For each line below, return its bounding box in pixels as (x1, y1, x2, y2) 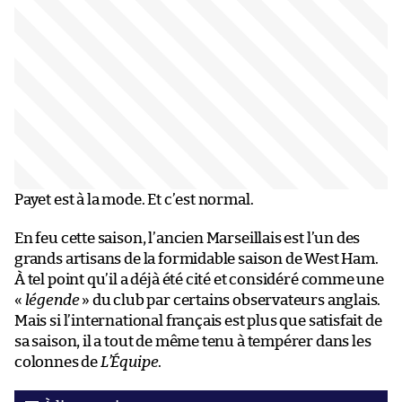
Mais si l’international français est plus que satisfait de (14, 312, 382, 328)
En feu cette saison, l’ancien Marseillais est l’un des (14, 230, 361, 246)
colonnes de (14, 354, 100, 370)
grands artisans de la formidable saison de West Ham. (14, 250, 379, 267)
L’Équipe (100, 354, 159, 370)
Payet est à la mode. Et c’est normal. (14, 191, 254, 207)
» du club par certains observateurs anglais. (79, 292, 381, 308)
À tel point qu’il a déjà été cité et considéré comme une (14, 271, 384, 287)
